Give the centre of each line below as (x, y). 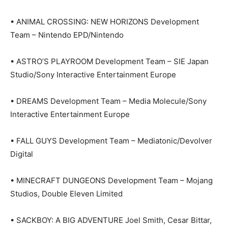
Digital (22, 154)
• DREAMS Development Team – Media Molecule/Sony (108, 101)
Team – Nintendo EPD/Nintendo (67, 35)
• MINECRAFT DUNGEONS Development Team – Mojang (111, 181)
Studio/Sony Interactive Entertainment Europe (93, 75)
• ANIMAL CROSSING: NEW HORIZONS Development (105, 22)
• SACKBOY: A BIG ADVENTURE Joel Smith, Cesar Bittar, (111, 220)
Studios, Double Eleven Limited (66, 194)
